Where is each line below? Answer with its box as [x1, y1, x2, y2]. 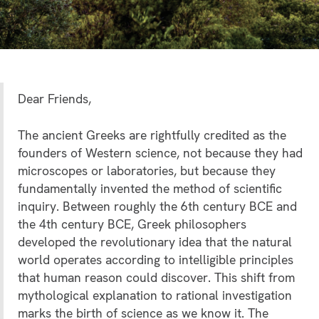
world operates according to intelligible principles [18, 251, 293, 268]
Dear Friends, [18, 90, 91, 107]
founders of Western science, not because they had [18, 145, 303, 162]
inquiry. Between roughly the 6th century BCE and [18, 198, 297, 215]
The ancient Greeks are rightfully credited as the [18, 127, 286, 144]
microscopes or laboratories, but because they [18, 162, 276, 179]
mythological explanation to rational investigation [18, 287, 292, 304]
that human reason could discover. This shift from [18, 269, 295, 286]
